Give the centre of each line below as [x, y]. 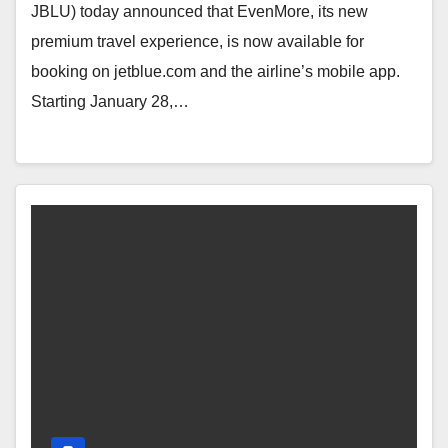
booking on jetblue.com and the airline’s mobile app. [215, 72]
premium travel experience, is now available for [197, 42]
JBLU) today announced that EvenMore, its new [199, 12]
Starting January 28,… [110, 102]
